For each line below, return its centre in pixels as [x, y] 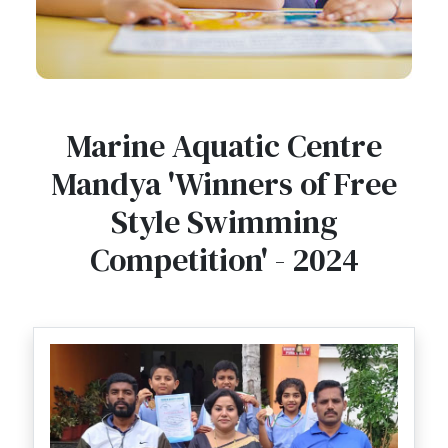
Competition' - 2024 [224, 260]
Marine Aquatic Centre [224, 146]
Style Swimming [224, 222]
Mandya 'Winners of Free [224, 184]
